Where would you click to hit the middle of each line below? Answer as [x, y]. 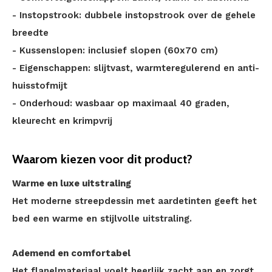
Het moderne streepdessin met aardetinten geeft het [134, 201]
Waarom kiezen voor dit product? [102, 159]
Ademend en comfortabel [71, 253]
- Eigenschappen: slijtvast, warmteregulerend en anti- [136, 68]
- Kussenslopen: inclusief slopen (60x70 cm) [115, 50]
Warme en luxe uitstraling [72, 183]
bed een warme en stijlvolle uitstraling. [102, 219]
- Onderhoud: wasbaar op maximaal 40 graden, [121, 103]
